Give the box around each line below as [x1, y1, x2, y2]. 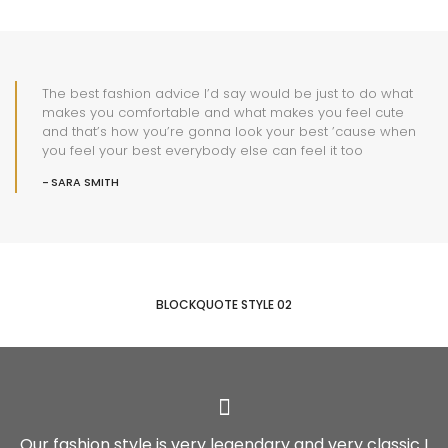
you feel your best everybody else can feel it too [42, 141, 363, 160]
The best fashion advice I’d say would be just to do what [42, 84, 413, 103]
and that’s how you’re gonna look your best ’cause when [42, 122, 416, 141]
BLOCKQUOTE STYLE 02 [156, 296, 292, 313]
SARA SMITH [51, 174, 119, 190]
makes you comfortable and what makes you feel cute [42, 103, 404, 122]
